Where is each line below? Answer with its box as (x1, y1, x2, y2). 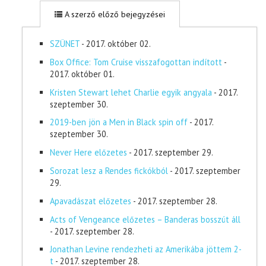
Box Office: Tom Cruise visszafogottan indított (50, 56, 222, 68)
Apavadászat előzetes (50, 195, 131, 207)
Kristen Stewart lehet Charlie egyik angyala (50, 86, 212, 98)
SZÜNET (50, 38, 80, 49)
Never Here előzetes (50, 147, 127, 159)
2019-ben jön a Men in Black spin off (50, 116, 188, 128)
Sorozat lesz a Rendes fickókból (50, 164, 168, 176)
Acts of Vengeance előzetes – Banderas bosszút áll (50, 213, 240, 225)
